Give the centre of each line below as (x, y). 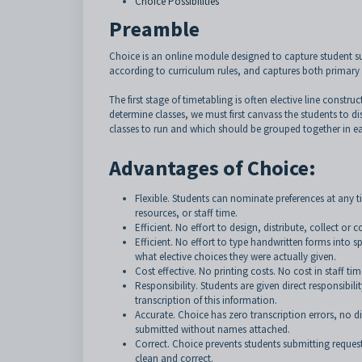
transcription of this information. (206, 300)
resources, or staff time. (186, 213)
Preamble (154, 29)
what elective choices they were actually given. (236, 257)
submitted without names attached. (213, 329)
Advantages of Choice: (213, 168)
